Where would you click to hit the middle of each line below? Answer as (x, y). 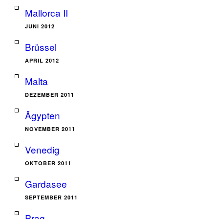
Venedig (42, 149)
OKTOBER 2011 (48, 163)
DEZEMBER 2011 (50, 95)
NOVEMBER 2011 (50, 129)
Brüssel (41, 47)
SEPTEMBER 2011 (51, 197)
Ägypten (43, 115)
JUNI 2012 (40, 26)
